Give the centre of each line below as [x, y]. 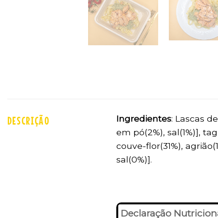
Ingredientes [144, 118]
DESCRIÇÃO [28, 120]
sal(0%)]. [134, 159]
